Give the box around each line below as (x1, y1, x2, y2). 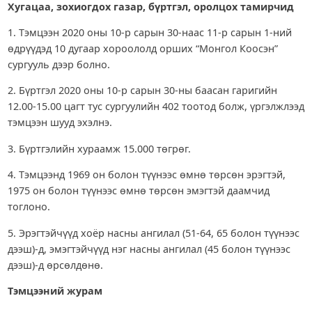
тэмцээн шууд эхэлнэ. (7, 116, 112, 130)
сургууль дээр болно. (7, 58, 110, 72)
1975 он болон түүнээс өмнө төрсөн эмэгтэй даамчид (7, 184, 270, 198)
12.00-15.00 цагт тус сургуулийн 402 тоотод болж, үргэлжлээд (7, 100, 304, 114)
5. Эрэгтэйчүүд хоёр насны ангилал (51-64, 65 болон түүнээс (7, 226, 299, 240)
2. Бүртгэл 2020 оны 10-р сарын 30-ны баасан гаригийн (7, 84, 277, 97)
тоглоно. (7, 200, 50, 214)
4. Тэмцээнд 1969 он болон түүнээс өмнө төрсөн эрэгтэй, (7, 168, 286, 182)
